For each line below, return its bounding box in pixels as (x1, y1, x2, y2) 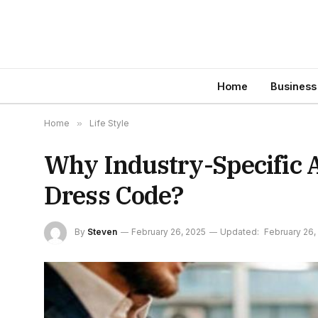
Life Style (89, 118, 129, 128)
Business (270, 79, 317, 92)
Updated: (220, 226, 259, 238)
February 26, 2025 (131, 226, 206, 238)
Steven (87, 226, 117, 238)
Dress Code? (44, 179, 184, 212)
